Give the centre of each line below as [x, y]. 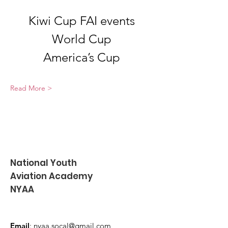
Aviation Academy [51, 176]
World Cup [81, 39]
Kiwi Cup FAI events [81, 21]
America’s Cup [81, 57]
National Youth [44, 163]
